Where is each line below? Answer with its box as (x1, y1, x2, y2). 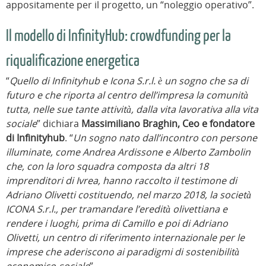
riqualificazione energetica (6, 52, 140, 70)
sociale (6, 117, 37, 131)
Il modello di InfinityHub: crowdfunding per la (6, 27, 231, 45)
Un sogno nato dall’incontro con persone (73, 131, 257, 145)
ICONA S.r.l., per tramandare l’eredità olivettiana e (6, 202, 227, 216)
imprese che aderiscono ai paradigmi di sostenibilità (6, 245, 239, 259)
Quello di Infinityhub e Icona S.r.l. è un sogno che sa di (9, 74, 248, 88)
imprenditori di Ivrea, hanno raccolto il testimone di (6, 174, 237, 188)
